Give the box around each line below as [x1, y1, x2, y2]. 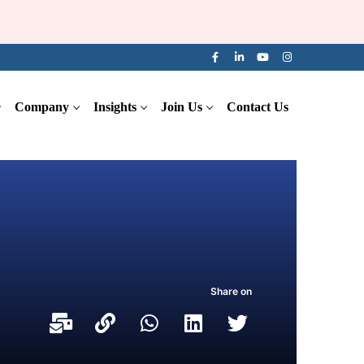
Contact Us [227, 100, 288, 114]
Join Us [161, 100, 202, 114]
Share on [210, 284, 252, 297]
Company [15, 100, 69, 114]
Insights [93, 100, 136, 114]
